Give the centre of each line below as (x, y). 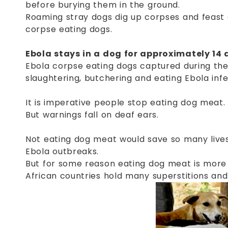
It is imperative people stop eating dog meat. (125, 103)
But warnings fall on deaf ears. (92, 115)
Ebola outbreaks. (62, 152)
